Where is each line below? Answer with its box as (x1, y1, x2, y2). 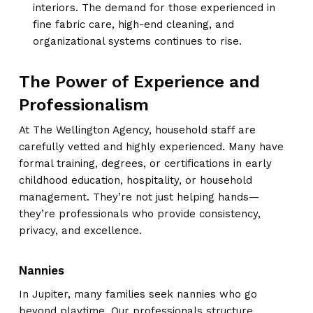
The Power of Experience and (18, 71, 260, 92)
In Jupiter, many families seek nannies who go (18, 288, 257, 300)
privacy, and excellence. (18, 224, 142, 237)
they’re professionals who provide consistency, (18, 207, 261, 220)
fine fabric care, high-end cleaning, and (32, 17, 234, 31)
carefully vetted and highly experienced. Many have (18, 140, 284, 153)
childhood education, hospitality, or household (18, 173, 252, 187)
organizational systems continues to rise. (32, 34, 242, 48)
